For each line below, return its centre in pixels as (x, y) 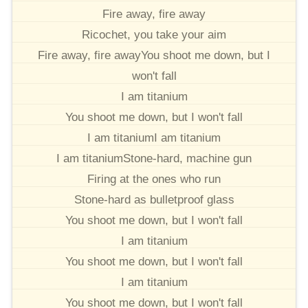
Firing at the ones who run (154, 179)
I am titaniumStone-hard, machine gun (154, 158)
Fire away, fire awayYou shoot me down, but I (154, 55)
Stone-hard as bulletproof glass (154, 200)
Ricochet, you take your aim (154, 35)
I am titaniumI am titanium (154, 138)
